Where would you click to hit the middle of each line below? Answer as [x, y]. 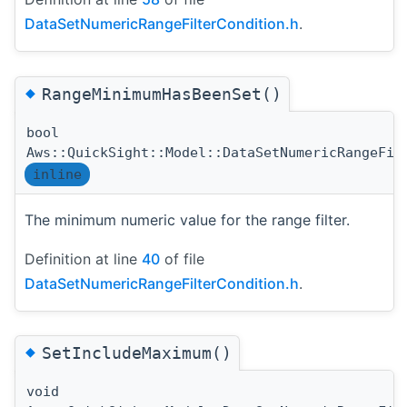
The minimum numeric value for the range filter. [187, 219]
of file [182, 258]
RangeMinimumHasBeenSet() [162, 94]
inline [57, 174]
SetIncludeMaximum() [137, 352]
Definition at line [83, 258]
